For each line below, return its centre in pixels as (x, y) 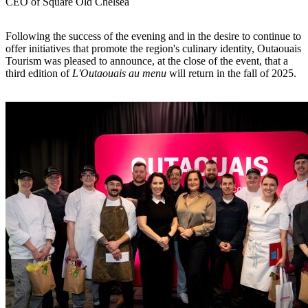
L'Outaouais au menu (119, 73)
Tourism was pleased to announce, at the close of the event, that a (147, 60)
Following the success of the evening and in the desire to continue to (153, 36)
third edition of (39, 73)
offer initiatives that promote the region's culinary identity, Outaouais (153, 48)
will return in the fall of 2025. (231, 73)
